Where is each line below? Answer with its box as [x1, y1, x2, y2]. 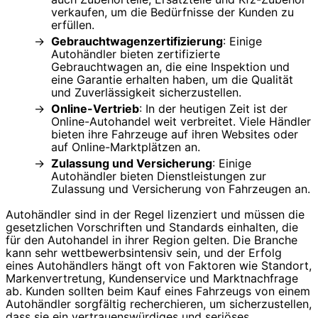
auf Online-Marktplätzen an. [51, 140, 200, 155]
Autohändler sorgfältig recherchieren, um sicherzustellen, [6, 297, 312, 312]
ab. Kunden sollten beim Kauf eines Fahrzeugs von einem [6, 284, 310, 299]
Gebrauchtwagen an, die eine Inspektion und [51, 60, 290, 75]
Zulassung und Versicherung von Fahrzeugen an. [51, 182, 310, 197]
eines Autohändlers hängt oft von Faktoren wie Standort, [6, 258, 312, 273]
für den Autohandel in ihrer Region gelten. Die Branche [6, 233, 297, 248]
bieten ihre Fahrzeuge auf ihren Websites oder [51, 127, 298, 142]
